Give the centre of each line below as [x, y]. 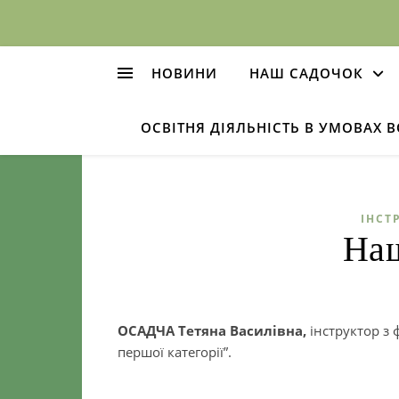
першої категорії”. [175, 352]
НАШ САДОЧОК [306, 73]
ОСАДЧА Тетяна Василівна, [214, 330]
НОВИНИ [184, 73]
